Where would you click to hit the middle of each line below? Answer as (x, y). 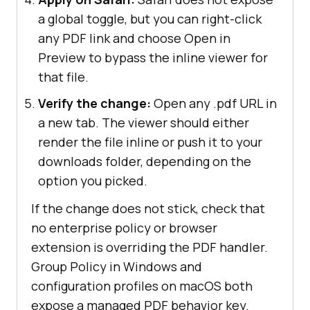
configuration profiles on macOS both (142, 285)
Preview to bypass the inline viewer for (153, 57)
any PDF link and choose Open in (134, 38)
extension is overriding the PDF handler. (149, 247)
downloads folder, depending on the (145, 161)
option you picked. (93, 180)
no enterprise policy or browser (124, 227)
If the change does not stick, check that (148, 208)
